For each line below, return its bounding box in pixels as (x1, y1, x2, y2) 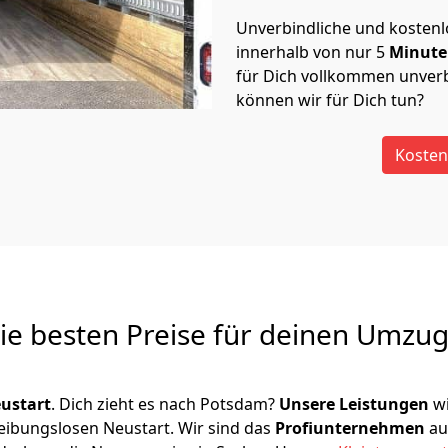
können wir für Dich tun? (236, 89, 428, 111)
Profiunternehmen (275, 417, 429, 439)
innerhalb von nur (236, 41, 372, 63)
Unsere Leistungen (279, 393, 429, 415)
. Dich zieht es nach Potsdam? (51, 393, 279, 415)
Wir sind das (178, 417, 275, 439)
